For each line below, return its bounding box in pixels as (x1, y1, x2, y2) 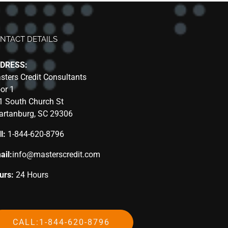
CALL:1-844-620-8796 (13, 217, 110, 227)
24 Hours (14, 170, 49, 180)
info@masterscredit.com (12, 150, 101, 159)
